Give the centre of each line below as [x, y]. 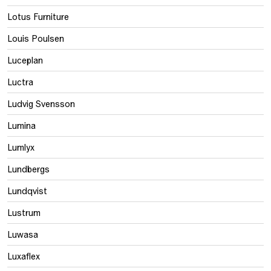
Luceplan [25, 60]
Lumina [21, 125]
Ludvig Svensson [41, 103]
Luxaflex [24, 256]
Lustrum [24, 212]
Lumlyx [21, 147]
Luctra [20, 82]
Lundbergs [28, 169]
